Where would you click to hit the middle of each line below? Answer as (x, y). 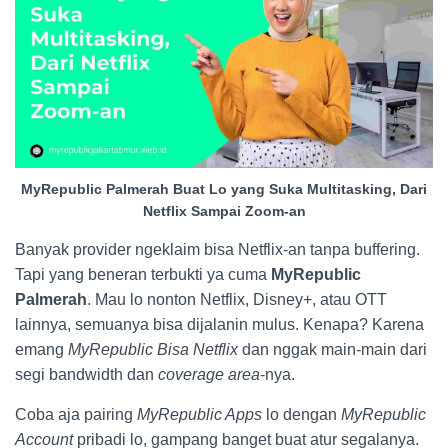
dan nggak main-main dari (332, 349)
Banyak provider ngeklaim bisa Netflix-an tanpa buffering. (217, 249)
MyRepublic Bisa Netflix (153, 349)
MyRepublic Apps (199, 414)
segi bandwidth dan (86, 374)
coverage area (209, 374)
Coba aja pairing (76, 414)
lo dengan (301, 414)
